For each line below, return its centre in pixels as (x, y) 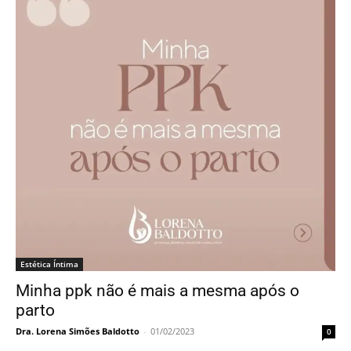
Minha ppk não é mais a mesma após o (157, 291)
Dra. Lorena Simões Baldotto (78, 331)
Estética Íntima (49, 264)
